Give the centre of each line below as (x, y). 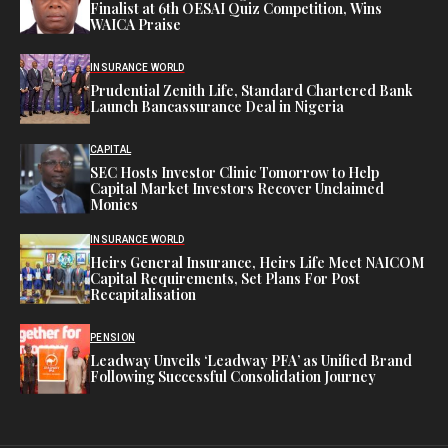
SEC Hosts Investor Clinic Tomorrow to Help (234, 173)
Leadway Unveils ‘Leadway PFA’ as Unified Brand (251, 361)
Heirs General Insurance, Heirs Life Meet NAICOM (257, 263)
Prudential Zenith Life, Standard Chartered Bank (251, 91)
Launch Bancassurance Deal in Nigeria (217, 107)
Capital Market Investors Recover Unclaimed (237, 189)
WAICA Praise (135, 25)
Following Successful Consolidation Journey (233, 377)
